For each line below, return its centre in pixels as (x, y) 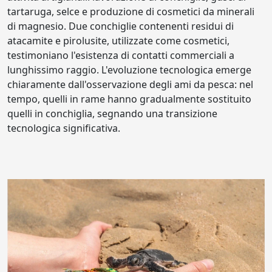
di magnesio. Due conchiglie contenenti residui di (121, 26)
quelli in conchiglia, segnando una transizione (112, 113)
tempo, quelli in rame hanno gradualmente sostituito (129, 99)
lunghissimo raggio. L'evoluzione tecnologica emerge (129, 70)
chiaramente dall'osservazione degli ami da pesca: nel (130, 84)
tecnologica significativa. (64, 128)
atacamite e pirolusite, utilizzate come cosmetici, (118, 40)
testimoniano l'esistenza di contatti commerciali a (121, 55)
